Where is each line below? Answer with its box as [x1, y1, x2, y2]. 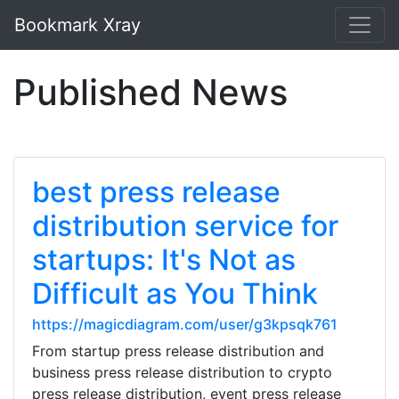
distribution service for [32, 208, 338, 243]
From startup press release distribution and [32, 342, 324, 360]
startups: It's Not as [32, 242, 296, 277]
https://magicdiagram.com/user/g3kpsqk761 [32, 315, 338, 333]
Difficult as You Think [32, 276, 318, 311]
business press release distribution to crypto [32, 363, 332, 381]
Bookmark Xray [14, 14, 141, 36]
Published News [13, 70, 288, 114]
